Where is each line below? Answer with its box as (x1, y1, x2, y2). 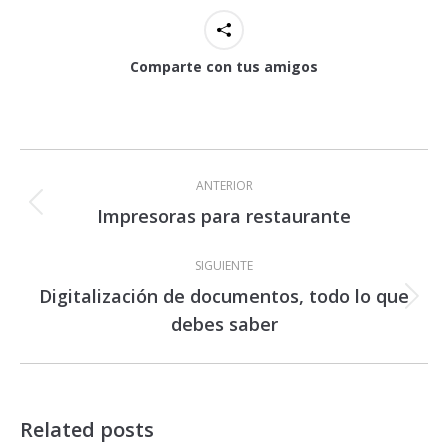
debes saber (170, 311, 278, 336)
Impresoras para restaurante (97, 203, 351, 228)
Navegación (19, 144, 144, 175)
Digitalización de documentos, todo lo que (39, 283, 409, 308)
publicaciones (19, 192, 165, 223)
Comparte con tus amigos (130, 56, 318, 76)
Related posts (20, 415, 154, 443)
